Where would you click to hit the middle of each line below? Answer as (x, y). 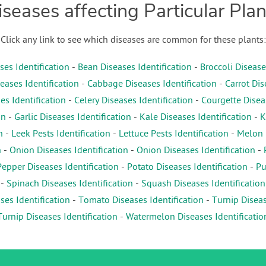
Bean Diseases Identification (134, 67)
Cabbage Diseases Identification (152, 84)
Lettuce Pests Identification (173, 134)
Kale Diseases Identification (196, 117)
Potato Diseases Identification (187, 167)
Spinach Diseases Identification (69, 184)
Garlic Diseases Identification (73, 117)
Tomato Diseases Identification (141, 200)
